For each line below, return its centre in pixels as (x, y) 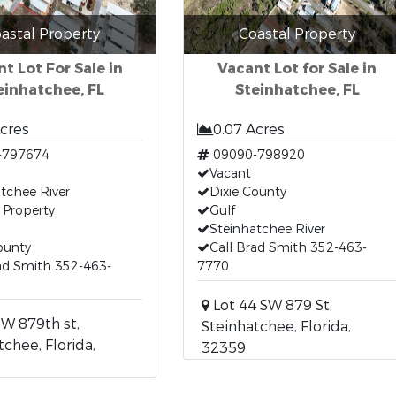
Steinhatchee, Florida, (276, 327)
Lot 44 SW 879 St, (270, 305)
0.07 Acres (248, 129)
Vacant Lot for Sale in (297, 69)
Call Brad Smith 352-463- (288, 248)
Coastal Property (297, 34)
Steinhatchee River (267, 229)
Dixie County (247, 192)
